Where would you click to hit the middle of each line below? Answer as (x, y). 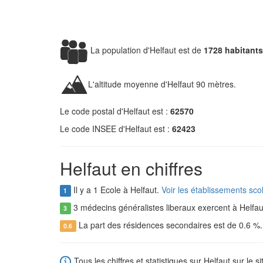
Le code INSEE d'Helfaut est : (116, 129)
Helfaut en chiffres (131, 168)
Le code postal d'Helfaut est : (115, 111)
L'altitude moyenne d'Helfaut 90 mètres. (162, 84)
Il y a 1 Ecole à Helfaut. (116, 190)
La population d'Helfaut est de (146, 50)
